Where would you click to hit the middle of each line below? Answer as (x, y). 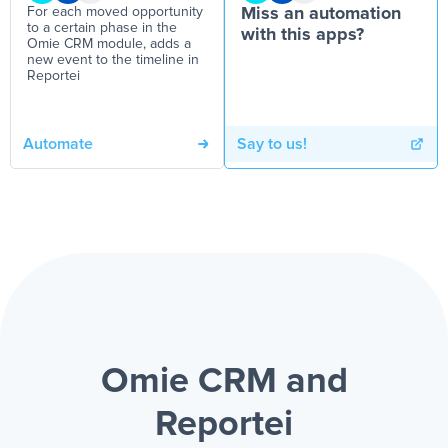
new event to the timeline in (113, 60)
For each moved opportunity (115, 12)
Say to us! (272, 144)
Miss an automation (321, 14)
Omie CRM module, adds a (109, 44)
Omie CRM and (224, 382)
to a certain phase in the (102, 28)
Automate (58, 144)
